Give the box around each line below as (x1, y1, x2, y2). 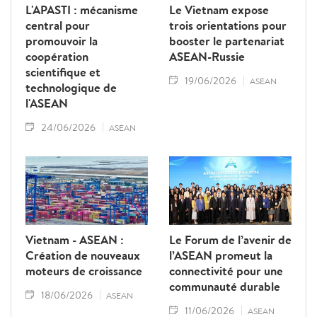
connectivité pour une (169, 262, 283, 279)
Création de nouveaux (25, 246, 140, 263)
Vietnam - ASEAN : (25, 231, 124, 248)
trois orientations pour (169, 17, 287, 33)
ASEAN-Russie (169, 48, 245, 64)
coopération (25, 48, 88, 64)
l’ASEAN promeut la (169, 246, 272, 263)
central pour (25, 17, 90, 33)
